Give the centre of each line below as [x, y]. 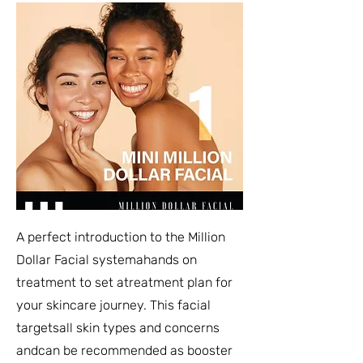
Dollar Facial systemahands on [107, 260]
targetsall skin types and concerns [118, 328]
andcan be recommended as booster [124, 350]
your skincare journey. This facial [113, 305]
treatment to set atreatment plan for [124, 282]
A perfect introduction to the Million [121, 237]
